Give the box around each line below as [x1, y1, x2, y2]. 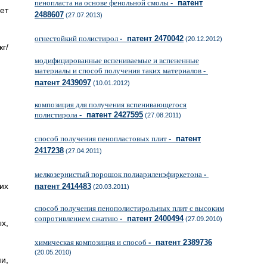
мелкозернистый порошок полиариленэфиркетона [35, 170, 204, 179]
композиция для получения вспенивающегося [35, 100, 187, 109]
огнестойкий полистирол [35, 34, 120, 43]
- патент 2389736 [148, 238, 212, 247]
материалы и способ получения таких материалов [35, 66, 203, 75]
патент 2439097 [35, 78, 91, 87]
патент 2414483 [35, 182, 91, 191]
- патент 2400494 [120, 214, 184, 223]
